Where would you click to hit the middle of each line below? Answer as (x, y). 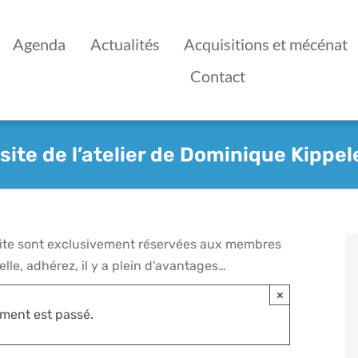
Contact (218, 76)
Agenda (40, 44)
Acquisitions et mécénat (266, 44)
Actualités (125, 44)
